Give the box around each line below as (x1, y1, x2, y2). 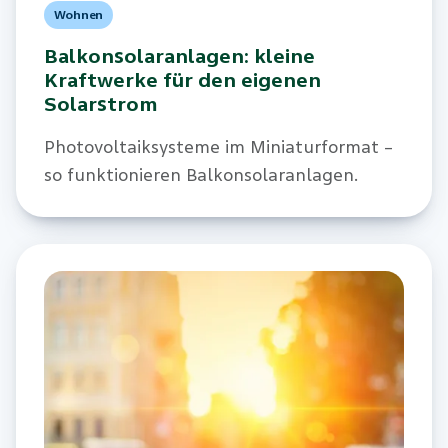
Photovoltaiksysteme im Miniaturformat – (43, 136, 393, 158)
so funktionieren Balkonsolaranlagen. (43, 164, 358, 186)
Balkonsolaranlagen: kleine (43, 45, 315, 69)
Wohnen (53, 7, 104, 22)
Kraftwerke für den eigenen (43, 69, 321, 93)
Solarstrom (43, 93, 158, 117)
